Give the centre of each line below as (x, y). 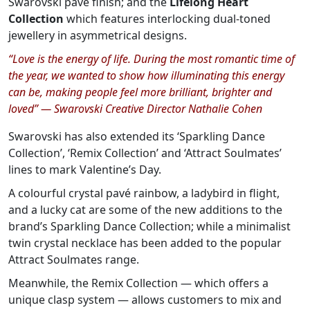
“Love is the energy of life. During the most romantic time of (152, 59)
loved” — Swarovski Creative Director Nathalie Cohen (135, 109)
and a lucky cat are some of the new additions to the (145, 210)
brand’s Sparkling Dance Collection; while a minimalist (149, 226)
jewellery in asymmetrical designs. (98, 35)
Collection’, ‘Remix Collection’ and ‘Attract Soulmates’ (145, 153)
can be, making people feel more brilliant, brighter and (140, 92)
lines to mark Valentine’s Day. (85, 170)
